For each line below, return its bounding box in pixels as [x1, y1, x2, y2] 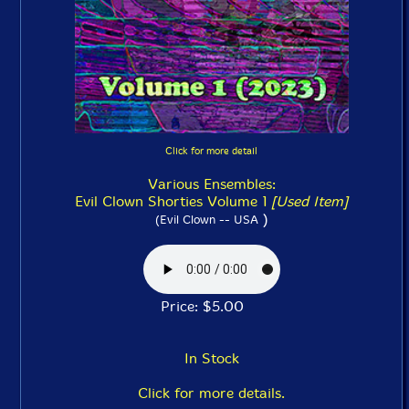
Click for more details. [138, 384, 285, 402]
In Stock [184, 350, 239, 367]
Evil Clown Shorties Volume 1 [75, 193, 271, 210]
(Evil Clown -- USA [154, 213, 258, 226]
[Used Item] [271, 193, 348, 210]
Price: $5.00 [161, 298, 262, 315]
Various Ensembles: [147, 175, 276, 193]
